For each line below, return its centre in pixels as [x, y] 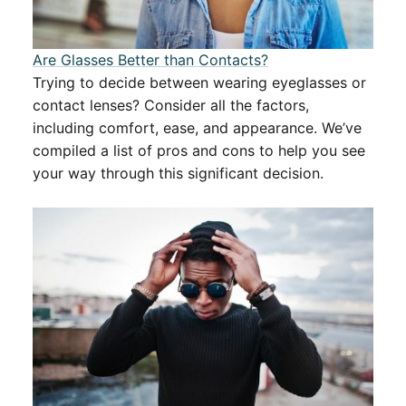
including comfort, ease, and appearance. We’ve [197, 128]
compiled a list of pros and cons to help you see [199, 151]
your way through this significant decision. [178, 174]
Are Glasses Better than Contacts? [150, 60]
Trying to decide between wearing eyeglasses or [199, 83]
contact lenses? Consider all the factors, [171, 106]
